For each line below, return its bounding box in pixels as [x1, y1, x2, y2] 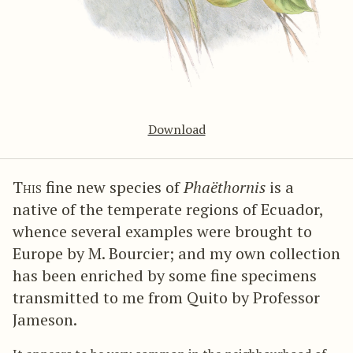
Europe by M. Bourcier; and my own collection [13, 243, 340, 265]
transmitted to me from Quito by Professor [13, 287, 320, 309]
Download [147, 121, 206, 139]
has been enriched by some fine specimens [13, 265, 317, 287]
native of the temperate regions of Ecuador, [13, 199, 323, 221]
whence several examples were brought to [13, 221, 312, 243]
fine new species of [42, 176, 184, 199]
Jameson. [13, 309, 77, 331]
